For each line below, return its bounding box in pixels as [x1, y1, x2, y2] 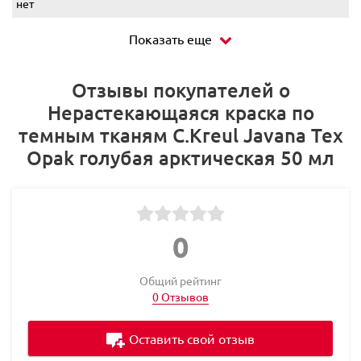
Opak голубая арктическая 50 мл [27, 145, 334, 171]
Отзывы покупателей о [71, 77, 290, 103]
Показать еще [129, 31, 212, 48]
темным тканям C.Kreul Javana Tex [18, 122, 343, 148]
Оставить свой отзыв [129, 330, 255, 347]
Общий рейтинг [139, 273, 222, 288]
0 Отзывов [152, 289, 209, 305]
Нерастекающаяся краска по [47, 100, 314, 126]
